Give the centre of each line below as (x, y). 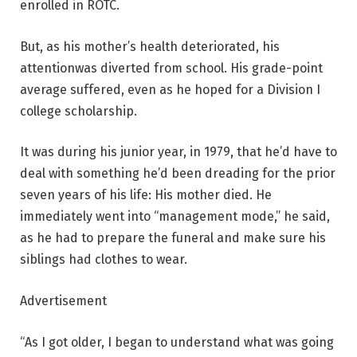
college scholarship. (78, 111)
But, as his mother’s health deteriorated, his (150, 46)
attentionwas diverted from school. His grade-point (171, 68)
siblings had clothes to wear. (104, 260)
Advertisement (63, 300)
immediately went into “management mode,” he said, (175, 217)
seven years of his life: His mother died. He (146, 195)
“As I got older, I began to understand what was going (177, 342)
